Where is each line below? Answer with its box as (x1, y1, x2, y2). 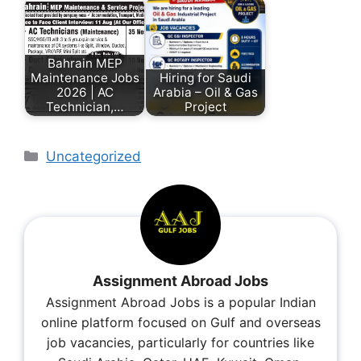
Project (184, 98, 227, 114)
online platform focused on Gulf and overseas (40, 314, 321, 331)
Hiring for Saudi (160, 69, 251, 85)
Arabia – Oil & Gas (153, 84, 258, 100)
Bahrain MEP (47, 55, 122, 71)
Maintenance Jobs (30, 69, 139, 85)
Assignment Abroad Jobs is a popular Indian (45, 294, 316, 311)
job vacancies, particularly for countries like (47, 334, 314, 351)
